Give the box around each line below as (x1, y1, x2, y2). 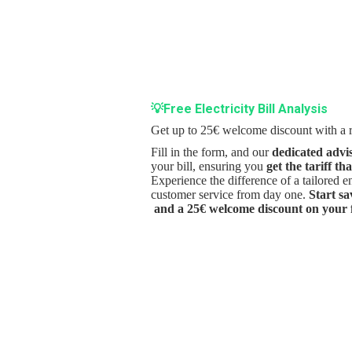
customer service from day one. (151, 188, 309, 201)
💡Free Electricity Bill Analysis (151, 101, 328, 116)
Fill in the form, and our (151, 145, 272, 159)
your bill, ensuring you (151, 159, 263, 173)
